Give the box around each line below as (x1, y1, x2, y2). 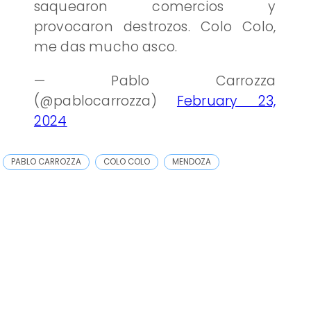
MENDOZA (172, 155, 212, 167)
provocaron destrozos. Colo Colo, (33, 17, 276, 37)
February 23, (176, 91, 276, 110)
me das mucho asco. (33, 37, 178, 57)
